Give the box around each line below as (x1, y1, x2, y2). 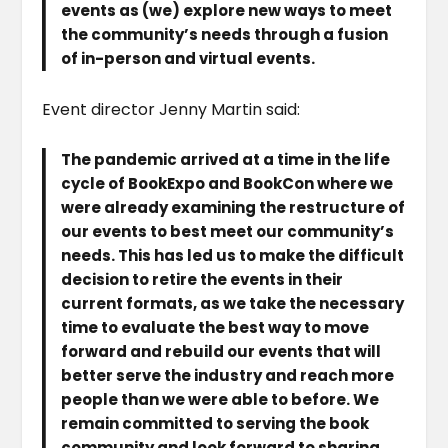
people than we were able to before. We (61, 388, 380, 410)
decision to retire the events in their (61, 268, 344, 290)
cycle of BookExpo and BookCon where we (61, 172, 394, 194)
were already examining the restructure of (61, 196, 406, 218)
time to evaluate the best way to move (61, 316, 370, 338)
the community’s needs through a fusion (61, 23, 389, 45)
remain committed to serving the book (61, 412, 370, 434)
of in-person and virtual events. (61, 47, 316, 69)
